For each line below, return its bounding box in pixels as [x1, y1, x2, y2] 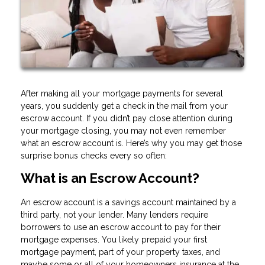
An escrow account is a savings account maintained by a [21, 197, 236, 207]
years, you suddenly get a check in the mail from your [21, 101, 228, 111]
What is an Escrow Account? [21, 170, 199, 186]
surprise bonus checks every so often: [21, 151, 167, 161]
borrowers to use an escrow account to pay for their [21, 222, 221, 232]
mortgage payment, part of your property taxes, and [21, 247, 220, 257]
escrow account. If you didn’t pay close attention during [21, 114, 232, 124]
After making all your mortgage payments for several [21, 89, 223, 99]
